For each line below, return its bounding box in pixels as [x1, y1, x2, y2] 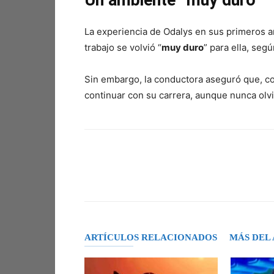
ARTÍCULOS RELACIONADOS [84, 232, 217, 242]
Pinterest [244, 171, 272, 180]
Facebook [114, 171, 144, 180]
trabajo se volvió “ [84, 42, 161, 53]
